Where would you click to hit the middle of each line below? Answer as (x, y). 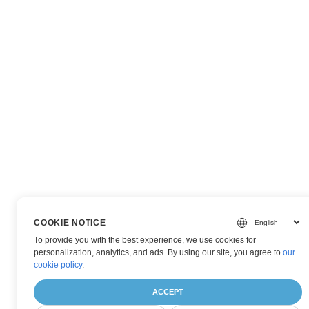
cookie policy (58, 265)
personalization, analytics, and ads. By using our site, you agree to (159, 252)
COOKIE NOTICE (70, 222)
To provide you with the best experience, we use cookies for (145, 240)
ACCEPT (168, 292)
